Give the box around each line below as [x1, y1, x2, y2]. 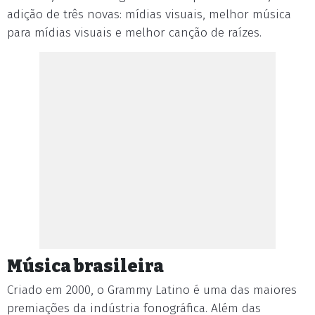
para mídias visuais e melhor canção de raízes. [7, 25, 262, 40]
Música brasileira [7, 256, 164, 276]
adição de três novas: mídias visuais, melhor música [7, 7, 291, 22]
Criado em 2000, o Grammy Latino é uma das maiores [7, 283, 297, 297]
